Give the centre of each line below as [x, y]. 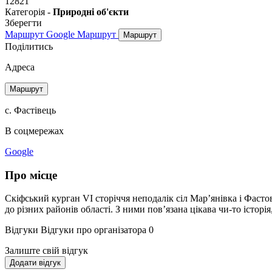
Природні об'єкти [91, 12]
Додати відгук [35, 263]
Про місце [31, 175]
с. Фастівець [30, 110]
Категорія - [29, 12]
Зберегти [23, 22]
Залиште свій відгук [46, 251]
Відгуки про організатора [93, 230]
